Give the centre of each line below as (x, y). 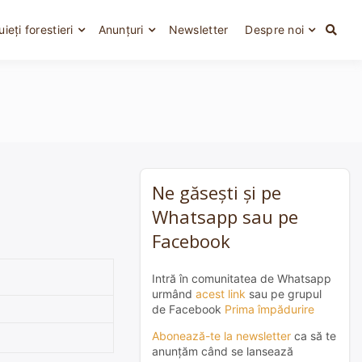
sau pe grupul (284, 294)
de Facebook (188, 309)
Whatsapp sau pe (225, 217)
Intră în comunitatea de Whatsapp (242, 278)
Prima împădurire (269, 309)
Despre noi (275, 29)
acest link (221, 294)
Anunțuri (121, 29)
